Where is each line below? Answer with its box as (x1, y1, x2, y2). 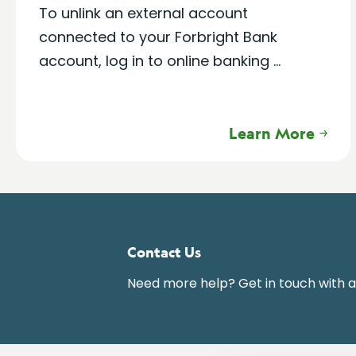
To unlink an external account (39, 3, 248, 23)
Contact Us (127, 243, 201, 261)
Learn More (229, 124, 315, 143)
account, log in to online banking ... (39, 51, 281, 71)
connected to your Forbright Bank (39, 27, 277, 47)
